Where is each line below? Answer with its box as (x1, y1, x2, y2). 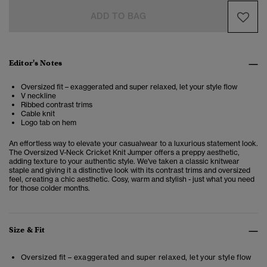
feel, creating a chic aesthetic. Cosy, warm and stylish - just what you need (9, 175, 254, 184)
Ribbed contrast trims (21, 100, 92, 110)
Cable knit (21, 109, 55, 119)
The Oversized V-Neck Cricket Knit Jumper (9, 148, 154, 157)
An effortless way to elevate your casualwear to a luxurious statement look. (9, 139, 258, 148)
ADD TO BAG (90, 11, 147, 22)
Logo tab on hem (21, 118, 76, 128)
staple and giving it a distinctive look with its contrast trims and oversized (9, 166, 250, 175)
